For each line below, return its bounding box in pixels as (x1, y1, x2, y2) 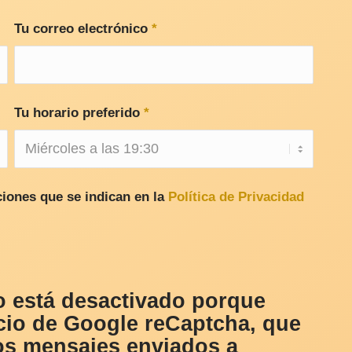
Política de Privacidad (167, 189, 304, 205)
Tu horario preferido (13, 105, 144, 121)
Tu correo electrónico (13, 21, 152, 37)
